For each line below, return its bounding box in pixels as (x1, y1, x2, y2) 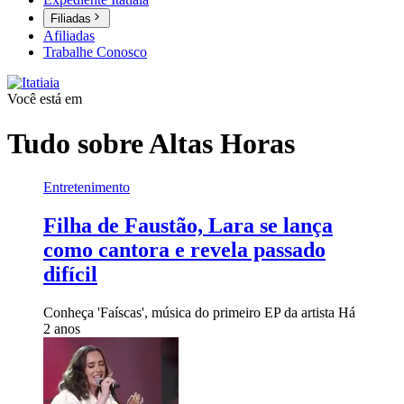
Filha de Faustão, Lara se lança (43, 214, 333, 238)
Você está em (7, 91, 82, 107)
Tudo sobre (7, 126, 149, 160)
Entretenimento (43, 179, 130, 196)
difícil (43, 262, 97, 287)
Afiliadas (43, 28, 95, 44)
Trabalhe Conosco (43, 44, 147, 60)
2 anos (43, 320, 80, 336)
